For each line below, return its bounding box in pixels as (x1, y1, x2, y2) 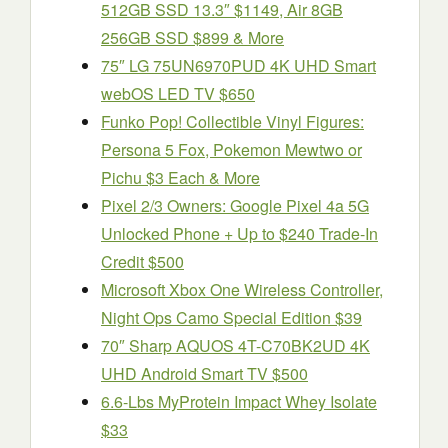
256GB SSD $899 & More (101, 26, 284, 49)
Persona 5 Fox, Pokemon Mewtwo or (101, 138, 362, 161)
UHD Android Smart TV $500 (101, 362, 308, 385)
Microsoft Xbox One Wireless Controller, (101, 278, 383, 301)
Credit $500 (101, 250, 184, 273)
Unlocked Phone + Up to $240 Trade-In (101, 222, 378, 245)
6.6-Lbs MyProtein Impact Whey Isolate (101, 390, 377, 413)
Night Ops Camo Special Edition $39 (101, 306, 362, 329)
